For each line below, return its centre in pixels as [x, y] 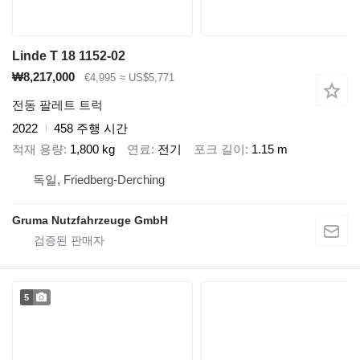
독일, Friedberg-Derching [99, 179]
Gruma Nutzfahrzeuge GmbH [90, 220]
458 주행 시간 [91, 128]
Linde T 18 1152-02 [69, 56]
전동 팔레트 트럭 [57, 104]
